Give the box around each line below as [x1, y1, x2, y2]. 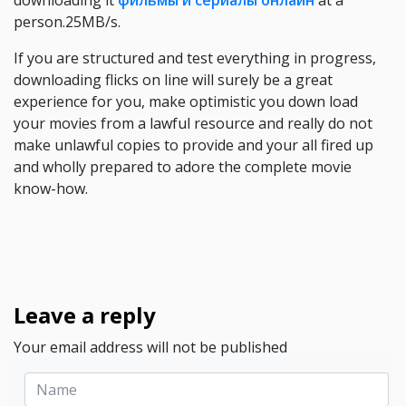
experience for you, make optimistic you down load [14, 92, 358, 111]
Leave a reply [14, 300, 156, 330]
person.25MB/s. [14, 12, 121, 32]
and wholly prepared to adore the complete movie [14, 157, 352, 177]
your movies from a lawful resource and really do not [14, 113, 372, 133]
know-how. [14, 179, 88, 198]
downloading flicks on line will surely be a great [14, 70, 333, 90]
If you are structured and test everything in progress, [14, 48, 376, 68]
